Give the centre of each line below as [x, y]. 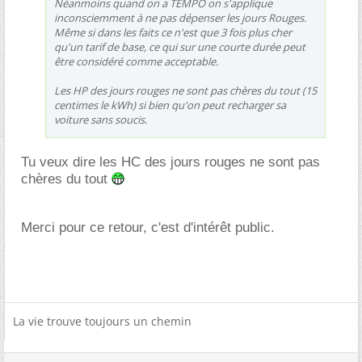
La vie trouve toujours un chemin [102, 321]
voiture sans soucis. [101, 119]
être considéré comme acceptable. [136, 61]
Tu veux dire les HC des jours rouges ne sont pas [170, 162]
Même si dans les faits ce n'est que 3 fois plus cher [173, 32]
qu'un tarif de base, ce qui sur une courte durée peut [180, 46]
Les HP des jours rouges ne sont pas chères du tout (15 [185, 90]
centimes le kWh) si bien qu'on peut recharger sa [170, 105]
